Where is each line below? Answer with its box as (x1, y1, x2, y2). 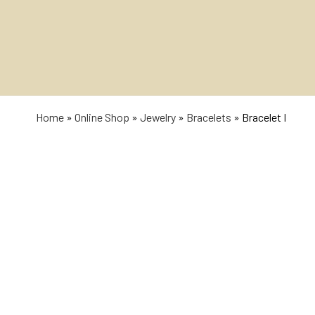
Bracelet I (242, 110, 286, 124)
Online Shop (75, 110, 129, 124)
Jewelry (140, 110, 176, 124)
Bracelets (186, 110, 231, 124)
